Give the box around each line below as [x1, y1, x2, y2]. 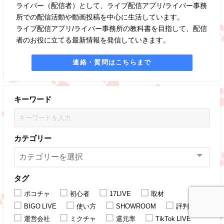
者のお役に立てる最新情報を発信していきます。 [16, 36, 170, 43]
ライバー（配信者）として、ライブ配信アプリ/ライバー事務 [16, 1, 207, 9]
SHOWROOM [116, 202, 156, 209]
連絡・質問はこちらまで [72, 59, 151, 66]
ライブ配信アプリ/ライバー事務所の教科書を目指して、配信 [16, 24, 207, 32]
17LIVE [109, 190, 131, 197]
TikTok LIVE [155, 215, 191, 222]
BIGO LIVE [24, 202, 56, 209]
